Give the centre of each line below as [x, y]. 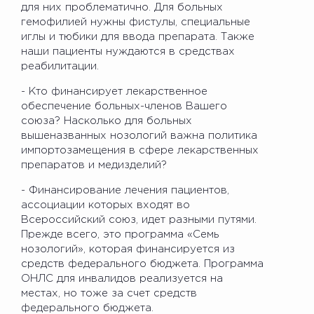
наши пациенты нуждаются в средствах [128, 51]
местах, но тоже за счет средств [109, 293]
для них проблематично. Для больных [122, 7]
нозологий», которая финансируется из [128, 249]
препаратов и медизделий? [94, 165]
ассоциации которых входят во [105, 205]
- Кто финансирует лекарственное [114, 91]
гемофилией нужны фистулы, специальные [136, 22]
